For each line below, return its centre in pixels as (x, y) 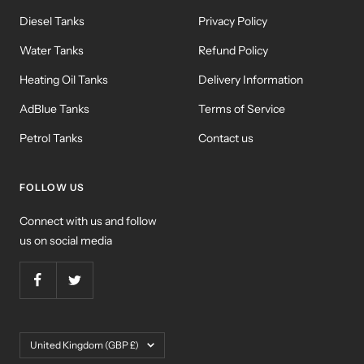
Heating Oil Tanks (64, 80)
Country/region (58, 342)
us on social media (66, 241)
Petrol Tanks (51, 139)
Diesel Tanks (52, 22)
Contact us (226, 139)
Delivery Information (251, 80)
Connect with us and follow (88, 221)
